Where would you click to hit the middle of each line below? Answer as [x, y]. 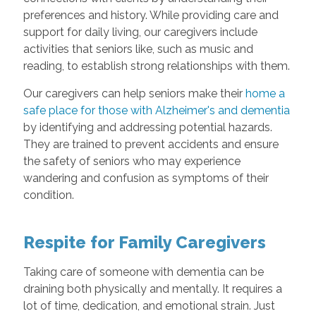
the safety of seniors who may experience [132, 161]
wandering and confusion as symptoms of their [146, 178]
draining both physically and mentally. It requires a [152, 288]
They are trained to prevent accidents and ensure [151, 144]
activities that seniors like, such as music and [138, 49]
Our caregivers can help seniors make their [134, 93]
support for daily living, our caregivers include [140, 32]
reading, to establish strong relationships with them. [156, 66]
